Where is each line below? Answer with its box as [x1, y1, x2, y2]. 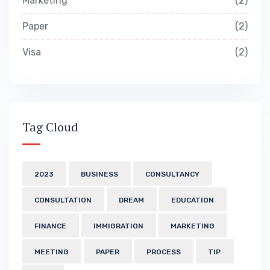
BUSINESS [81, 170, 119, 179]
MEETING [34, 248, 69, 257]
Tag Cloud [22, 119, 78, 136]
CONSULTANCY [145, 170, 200, 179]
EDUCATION [171, 196, 215, 205]
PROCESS [146, 248, 181, 257]
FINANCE [34, 222, 67, 231]
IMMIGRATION [93, 222, 144, 231]
